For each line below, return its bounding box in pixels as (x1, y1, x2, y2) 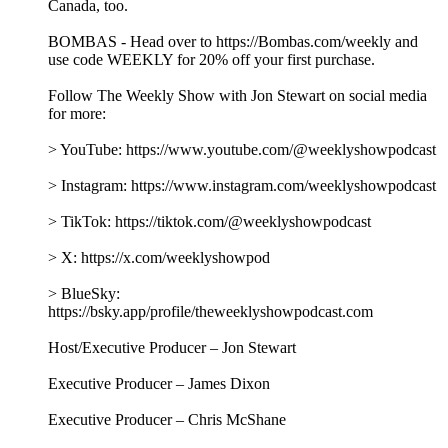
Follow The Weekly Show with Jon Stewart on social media (48, 86, 427, 104)
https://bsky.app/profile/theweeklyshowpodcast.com (48, 302, 373, 320)
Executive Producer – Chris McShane (48, 410, 286, 428)
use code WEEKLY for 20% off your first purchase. (48, 50, 375, 68)
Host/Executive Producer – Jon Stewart (48, 338, 296, 356)
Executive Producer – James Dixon (48, 374, 270, 392)
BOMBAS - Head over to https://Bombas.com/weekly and (48, 32, 418, 50)
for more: (48, 104, 106, 122)
